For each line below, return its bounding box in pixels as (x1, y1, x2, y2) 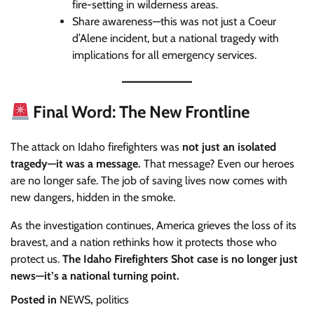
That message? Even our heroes (141, 157, 294, 171)
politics (96, 293, 129, 307)
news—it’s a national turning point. (11, 269, 179, 283)
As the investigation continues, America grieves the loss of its (11, 219, 296, 233)
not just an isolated (182, 140, 276, 154)
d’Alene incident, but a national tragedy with (72, 32, 279, 46)
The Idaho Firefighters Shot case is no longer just (62, 252, 298, 266)
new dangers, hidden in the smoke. (11, 191, 175, 205)
